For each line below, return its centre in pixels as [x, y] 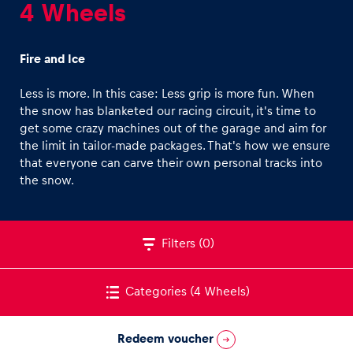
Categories [156, 292]
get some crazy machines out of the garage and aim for [173, 128]
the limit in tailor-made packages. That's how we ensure [175, 145]
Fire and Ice [52, 59]
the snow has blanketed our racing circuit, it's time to [168, 111]
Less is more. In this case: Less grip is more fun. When [167, 93]
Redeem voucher [167, 339]
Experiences [81, 124]
